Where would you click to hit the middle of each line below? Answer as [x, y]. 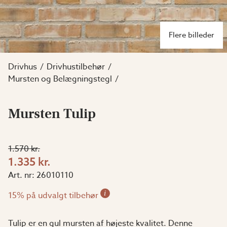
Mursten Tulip [52, 114]
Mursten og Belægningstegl [60, 79]
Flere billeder [192, 35]
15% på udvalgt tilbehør [54, 196]
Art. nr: [21, 176]
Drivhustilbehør [76, 67]
